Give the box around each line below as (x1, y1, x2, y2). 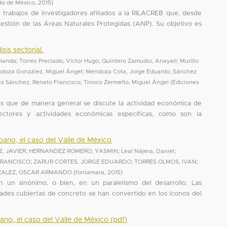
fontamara (75, 169, 105, 175)
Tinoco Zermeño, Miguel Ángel (84, 79, 169, 85)
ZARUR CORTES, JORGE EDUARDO (33, 159, 132, 165)
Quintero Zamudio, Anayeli (102, 58, 177, 64)
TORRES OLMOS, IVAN (134, 159, 197, 165)
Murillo (180, 58, 199, 64)
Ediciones (172, 79, 200, 85)
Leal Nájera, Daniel (121, 148, 175, 154)
